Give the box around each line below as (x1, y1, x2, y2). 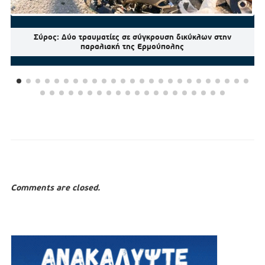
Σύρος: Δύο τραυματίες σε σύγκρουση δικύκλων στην (33, 32, 231, 43)
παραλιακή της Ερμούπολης (80, 41, 185, 52)
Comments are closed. (10, 182, 100, 193)
